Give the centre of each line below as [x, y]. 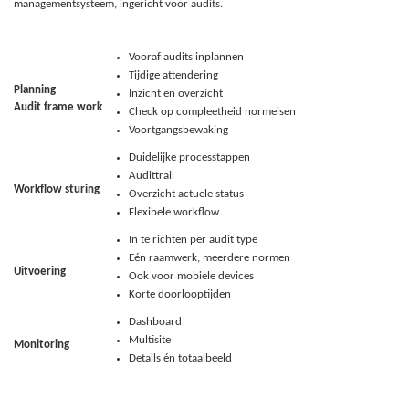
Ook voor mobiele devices [191, 276]
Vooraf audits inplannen [186, 57]
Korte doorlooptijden [180, 294]
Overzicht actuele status [186, 194]
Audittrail [152, 175]
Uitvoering [40, 271]
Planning [36, 89]
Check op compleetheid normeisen [212, 111]
